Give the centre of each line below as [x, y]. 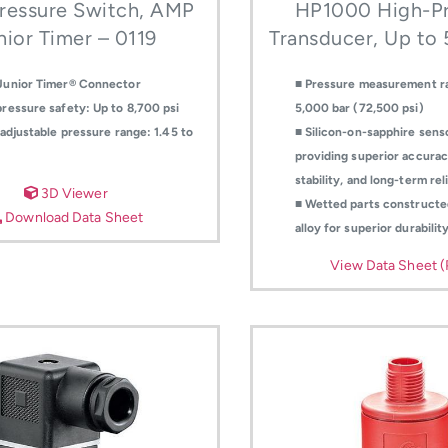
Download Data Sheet [73, 217]
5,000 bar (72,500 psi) [359, 107]
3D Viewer [72, 193]
